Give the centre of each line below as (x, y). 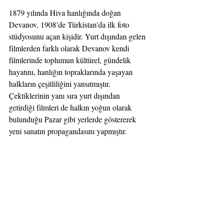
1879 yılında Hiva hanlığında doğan (66, 12)
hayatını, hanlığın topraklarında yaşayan (72, 72)
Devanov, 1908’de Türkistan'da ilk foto (70, 24)
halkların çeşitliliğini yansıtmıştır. (61, 83)
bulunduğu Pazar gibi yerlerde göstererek (74, 119)
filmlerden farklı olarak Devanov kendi (70, 48)
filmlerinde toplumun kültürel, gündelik (71, 60)
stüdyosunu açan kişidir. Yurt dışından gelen (78, 36)
